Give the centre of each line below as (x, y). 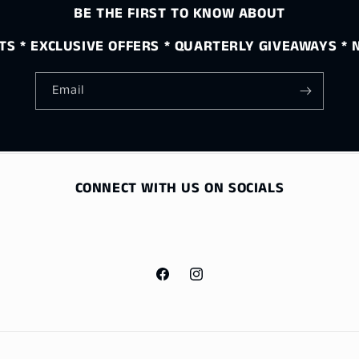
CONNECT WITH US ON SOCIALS (179, 189)
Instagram (214, 282)
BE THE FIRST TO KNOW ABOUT (179, 14)
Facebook (178, 282)
